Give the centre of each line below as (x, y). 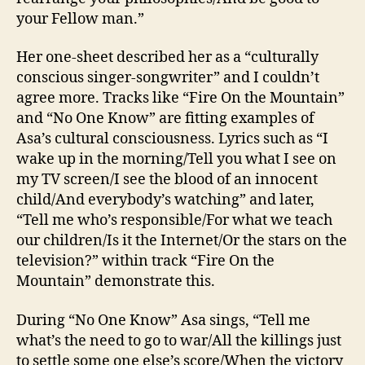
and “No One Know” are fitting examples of (165, 119)
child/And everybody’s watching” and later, (165, 200)
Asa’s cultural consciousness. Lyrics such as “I (172, 139)
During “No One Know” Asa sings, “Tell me (163, 320)
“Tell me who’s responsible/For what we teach (174, 220)
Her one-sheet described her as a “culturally (167, 57)
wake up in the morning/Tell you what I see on (176, 159)
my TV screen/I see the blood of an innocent (167, 180)
